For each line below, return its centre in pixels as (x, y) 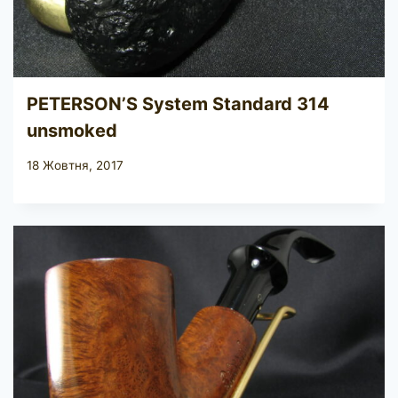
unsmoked (72, 131)
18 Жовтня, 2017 (75, 165)
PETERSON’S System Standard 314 (178, 104)
